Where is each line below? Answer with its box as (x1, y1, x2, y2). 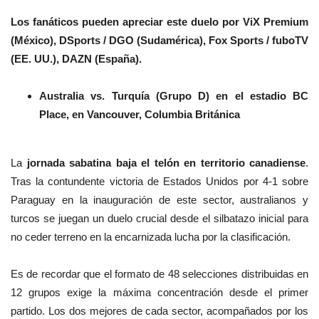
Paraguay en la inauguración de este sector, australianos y (11, 194, 308, 206)
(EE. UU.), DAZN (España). (11, 53, 142, 66)
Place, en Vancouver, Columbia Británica (39, 108, 240, 121)
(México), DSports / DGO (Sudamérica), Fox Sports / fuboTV (11, 34, 308, 47)
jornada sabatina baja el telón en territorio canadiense (26, 157, 305, 169)
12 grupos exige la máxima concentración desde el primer (11, 286, 308, 299)
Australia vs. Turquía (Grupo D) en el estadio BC (39, 90, 308, 103)
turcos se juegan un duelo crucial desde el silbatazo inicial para (11, 212, 308, 225)
